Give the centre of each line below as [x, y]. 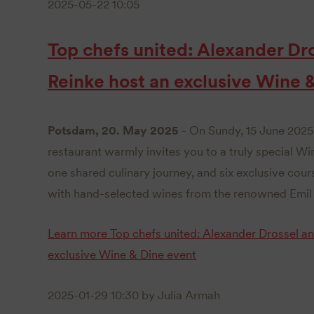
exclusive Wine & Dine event [122, 255]
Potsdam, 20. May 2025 [115, 131]
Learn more [77, 234]
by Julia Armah [179, 295]
